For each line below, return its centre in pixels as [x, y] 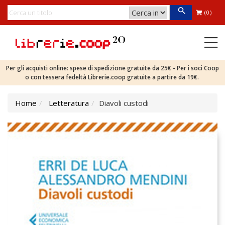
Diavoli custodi [124, 103]
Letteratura [69, 103]
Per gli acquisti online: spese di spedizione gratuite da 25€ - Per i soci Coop [113, 68]
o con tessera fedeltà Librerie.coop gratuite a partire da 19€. [113, 77]
